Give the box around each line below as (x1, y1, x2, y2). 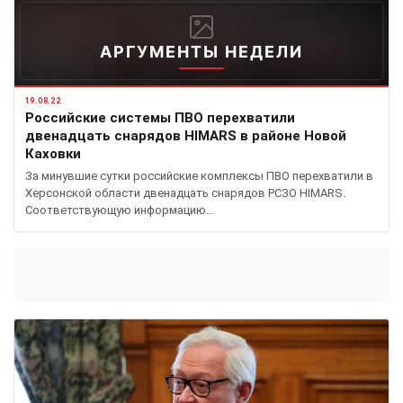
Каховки (25, 146, 81, 163)
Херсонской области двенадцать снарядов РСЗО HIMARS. (25, 186, 345, 201)
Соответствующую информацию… (25, 203, 214, 218)
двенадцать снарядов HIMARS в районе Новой (25, 128, 346, 145)
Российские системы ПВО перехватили (25, 110, 295, 127)
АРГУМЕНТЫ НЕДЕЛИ (100, 42, 303, 62)
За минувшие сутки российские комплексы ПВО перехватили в (25, 169, 373, 184)
